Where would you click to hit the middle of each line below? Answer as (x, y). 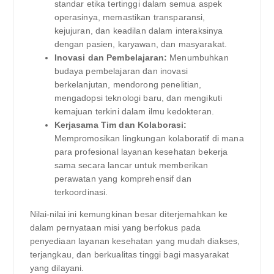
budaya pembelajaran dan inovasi (121, 71)
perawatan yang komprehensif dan (123, 178)
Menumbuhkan (198, 57)
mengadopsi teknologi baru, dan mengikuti (138, 98)
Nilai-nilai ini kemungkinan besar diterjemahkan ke (129, 214)
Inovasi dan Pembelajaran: (111, 57)
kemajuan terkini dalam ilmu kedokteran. (134, 111)
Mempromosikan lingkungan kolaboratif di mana (149, 138)
